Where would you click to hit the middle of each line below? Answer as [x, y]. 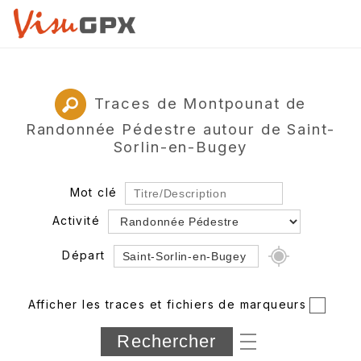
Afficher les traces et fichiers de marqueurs [167, 304]
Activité [76, 220]
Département [74, 326]
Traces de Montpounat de [200, 103]
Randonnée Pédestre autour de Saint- [180, 129]
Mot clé [93, 192]
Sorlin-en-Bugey [180, 146]
